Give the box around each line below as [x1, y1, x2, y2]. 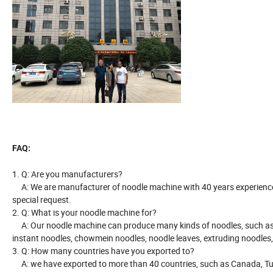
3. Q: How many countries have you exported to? [12, 245, 194, 257]
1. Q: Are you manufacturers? [12, 168, 122, 180]
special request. [12, 194, 71, 206]
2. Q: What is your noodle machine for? [12, 207, 157, 219]
